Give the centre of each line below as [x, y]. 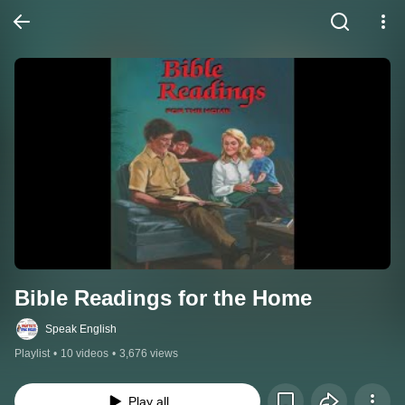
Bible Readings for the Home [163, 298]
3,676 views [149, 353]
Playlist [32, 353]
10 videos [85, 353]
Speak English [81, 329]
